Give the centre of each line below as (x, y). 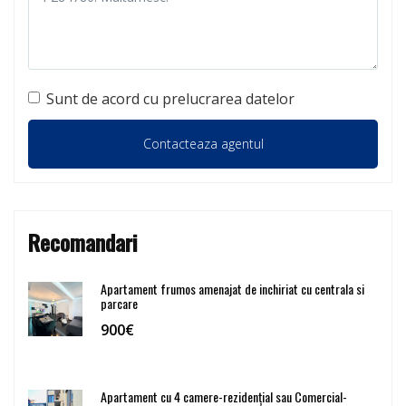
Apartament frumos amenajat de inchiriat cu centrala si (232, 288)
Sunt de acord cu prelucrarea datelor (170, 98)
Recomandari (83, 242)
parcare (119, 303)
